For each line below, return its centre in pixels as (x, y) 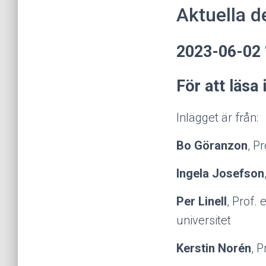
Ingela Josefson (220, 173)
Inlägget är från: (217, 118)
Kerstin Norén (214, 248)
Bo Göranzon (212, 145)
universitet (204, 220)
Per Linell (202, 201)
